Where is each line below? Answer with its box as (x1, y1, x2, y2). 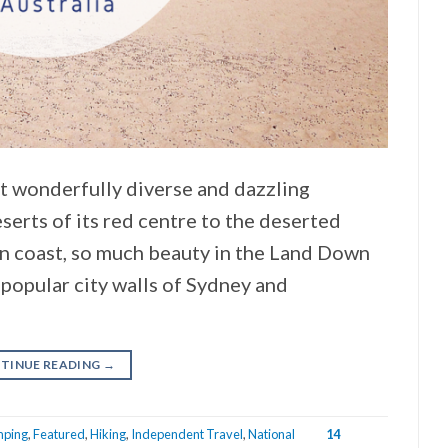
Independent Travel (130, 425, 243, 442)
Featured (32, 425, 85, 442)
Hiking (89, 425, 126, 442)
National (247, 425, 295, 442)
